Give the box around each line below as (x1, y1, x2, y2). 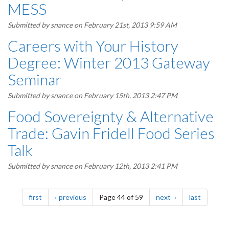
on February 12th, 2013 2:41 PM (73, 162, 177, 170)
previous (58, 193, 86, 201)
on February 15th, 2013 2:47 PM (73, 91, 177, 100)
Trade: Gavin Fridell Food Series (8, 124, 215, 142)
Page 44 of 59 (99, 193, 143, 201)
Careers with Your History (8, 36, 178, 55)
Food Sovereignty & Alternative (8, 107, 214, 125)
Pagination (7, 177, 75, 195)
